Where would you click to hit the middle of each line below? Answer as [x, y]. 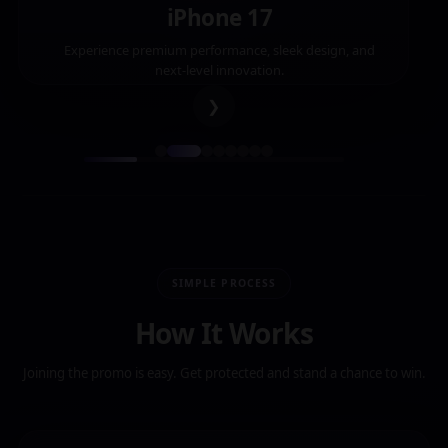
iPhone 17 [219, 17]
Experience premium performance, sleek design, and [219, 50]
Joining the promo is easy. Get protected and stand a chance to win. [224, 373]
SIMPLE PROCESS [224, 283]
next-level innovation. [219, 70]
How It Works [224, 333]
